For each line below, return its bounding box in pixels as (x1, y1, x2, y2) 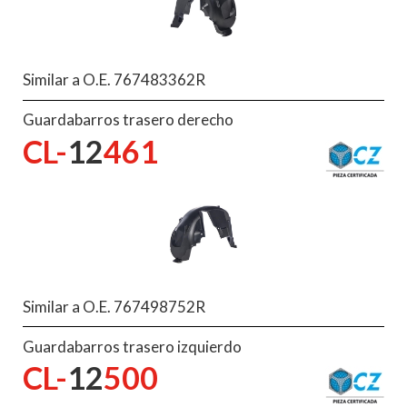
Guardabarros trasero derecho (23, 110, 233, 130)
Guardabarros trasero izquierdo (23, 336, 242, 356)
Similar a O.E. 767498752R (23, 296, 205, 316)
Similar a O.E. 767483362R (23, 70, 205, 90)
